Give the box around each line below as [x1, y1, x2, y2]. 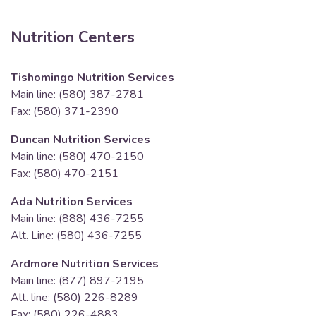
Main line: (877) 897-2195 [11, 273, 144, 289]
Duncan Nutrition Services [11, 132, 150, 148]
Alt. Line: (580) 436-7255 [11, 228, 142, 244]
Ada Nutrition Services [11, 194, 133, 210]
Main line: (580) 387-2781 [11, 87, 144, 103]
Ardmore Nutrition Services [11, 256, 159, 272]
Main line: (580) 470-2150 [11, 149, 144, 165]
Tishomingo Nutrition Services [11, 70, 174, 86]
